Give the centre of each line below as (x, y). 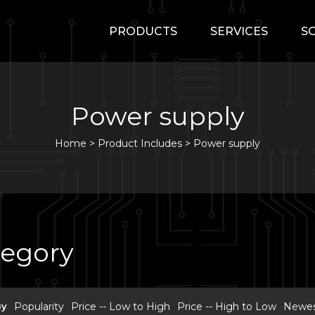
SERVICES (239, 31)
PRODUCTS (143, 31)
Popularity (39, 307)
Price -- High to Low (227, 307)
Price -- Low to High (121, 307)
